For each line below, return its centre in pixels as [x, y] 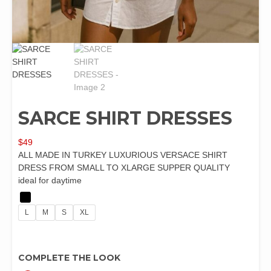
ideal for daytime [50, 180]
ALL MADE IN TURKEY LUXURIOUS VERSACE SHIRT [123, 155]
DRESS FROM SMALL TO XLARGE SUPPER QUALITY [124, 167]
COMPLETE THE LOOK [69, 257]
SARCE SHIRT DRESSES [125, 118]
